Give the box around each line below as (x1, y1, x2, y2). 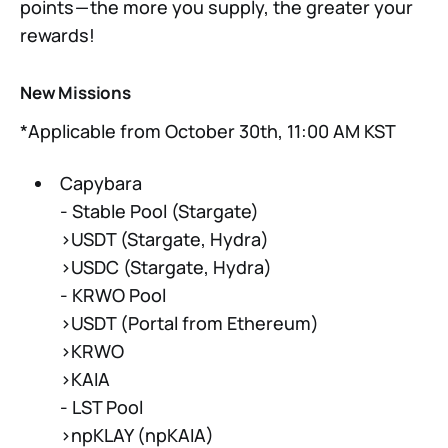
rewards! (20, 23, 95, 48)
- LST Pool (59, 395, 143, 420)
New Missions (20, 81, 131, 105)
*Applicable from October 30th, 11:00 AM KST (20, 119, 396, 144)
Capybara (59, 171, 142, 196)
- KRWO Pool (59, 283, 166, 308)
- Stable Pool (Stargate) (59, 199, 259, 224)
